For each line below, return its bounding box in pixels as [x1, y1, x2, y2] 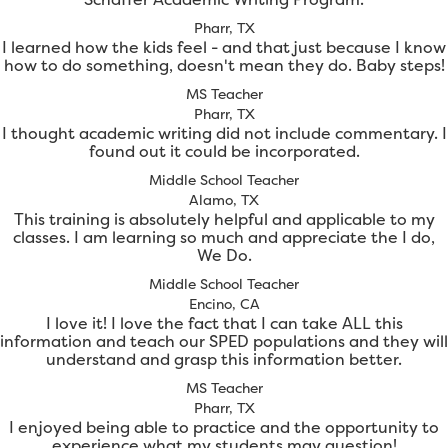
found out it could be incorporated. [88, 140, 360, 163]
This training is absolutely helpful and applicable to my [13, 208, 435, 231]
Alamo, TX [189, 190, 259, 210]
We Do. [196, 244, 252, 267]
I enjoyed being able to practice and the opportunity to [9, 416, 439, 439]
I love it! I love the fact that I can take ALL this [45, 312, 403, 335]
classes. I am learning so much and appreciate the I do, [13, 226, 435, 249]
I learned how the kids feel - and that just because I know [2, 36, 446, 59]
